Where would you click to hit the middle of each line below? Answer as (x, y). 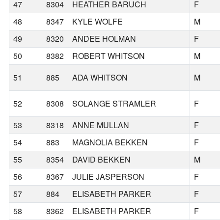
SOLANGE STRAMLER (114, 104)
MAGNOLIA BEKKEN (110, 142)
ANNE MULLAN (101, 125)
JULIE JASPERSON (109, 177)
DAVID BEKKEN (102, 160)
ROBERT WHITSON (109, 56)
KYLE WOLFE (98, 22)
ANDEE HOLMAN (104, 39)
